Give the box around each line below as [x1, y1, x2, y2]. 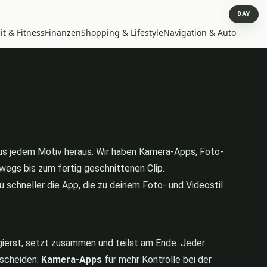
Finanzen [45, 26, 81, 38]
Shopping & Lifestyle [81, 26, 163, 38]
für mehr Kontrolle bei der [102, 253, 212, 265]
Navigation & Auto [163, 26, 236, 38]
